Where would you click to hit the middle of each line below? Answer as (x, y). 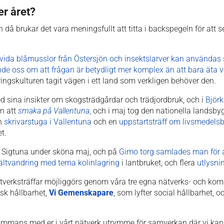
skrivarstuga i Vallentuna (47, 121)
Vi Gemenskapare (81, 192)
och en (105, 121)
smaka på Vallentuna (54, 110)
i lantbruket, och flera (158, 162)
